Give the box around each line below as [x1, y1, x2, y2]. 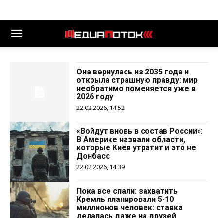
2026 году [76, 92, 114, 101]
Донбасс [76, 151, 110, 161]
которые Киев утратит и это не [76, 143, 197, 153]
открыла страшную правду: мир [76, 75, 198, 85]
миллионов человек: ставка [76, 202, 183, 212]
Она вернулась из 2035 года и [76, 67, 189, 76]
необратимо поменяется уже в [76, 84, 196, 93]
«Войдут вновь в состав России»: [76, 127, 203, 136]
